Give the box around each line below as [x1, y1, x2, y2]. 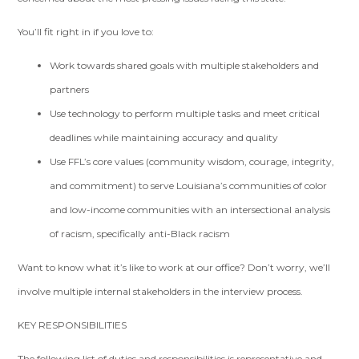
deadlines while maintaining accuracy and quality [50, 131, 281, 143]
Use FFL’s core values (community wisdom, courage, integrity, [50, 155, 335, 167]
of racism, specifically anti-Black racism [50, 228, 231, 240]
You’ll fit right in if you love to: [18, 26, 157, 38]
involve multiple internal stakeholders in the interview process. [18, 285, 306, 297]
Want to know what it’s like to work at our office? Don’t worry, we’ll [18, 261, 331, 273]
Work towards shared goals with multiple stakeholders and [50, 59, 320, 71]
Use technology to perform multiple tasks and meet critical [50, 107, 321, 119]
